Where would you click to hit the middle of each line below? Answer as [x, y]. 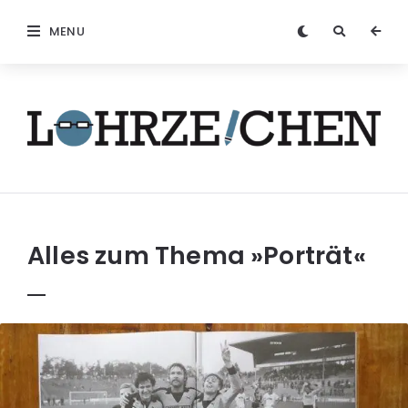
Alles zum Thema [136, 256]
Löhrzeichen [82, 157]
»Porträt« [308, 256]
